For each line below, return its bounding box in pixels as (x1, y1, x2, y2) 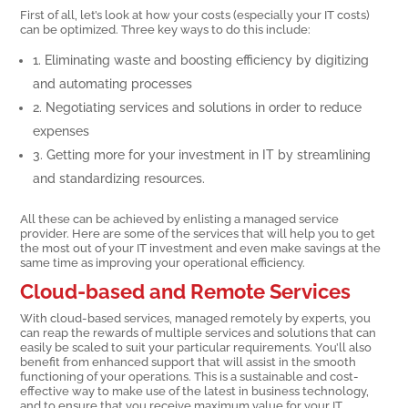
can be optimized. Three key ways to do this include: (20, 21, 311, 36)
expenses (33, 123, 90, 138)
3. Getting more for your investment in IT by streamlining (33, 147, 372, 162)
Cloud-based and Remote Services (20, 280, 352, 304)
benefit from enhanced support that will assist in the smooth (20, 354, 357, 370)
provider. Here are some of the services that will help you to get (20, 225, 376, 240)
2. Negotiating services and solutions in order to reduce (33, 99, 362, 115)
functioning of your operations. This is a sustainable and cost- (20, 369, 360, 384)
